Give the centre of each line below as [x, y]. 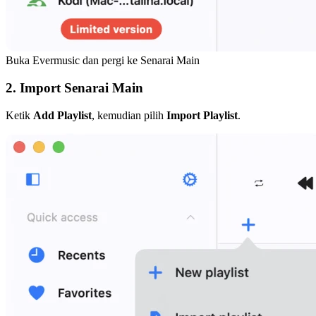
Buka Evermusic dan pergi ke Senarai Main [103, 61]
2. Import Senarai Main [74, 88]
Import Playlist [202, 115]
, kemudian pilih [129, 115]
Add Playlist [62, 115]
